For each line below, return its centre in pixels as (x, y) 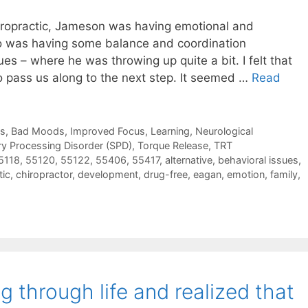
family (284, 175)
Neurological (224, 131)
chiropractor (44, 175)
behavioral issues (258, 160)
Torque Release (173, 146)
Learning (170, 131)
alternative (188, 160)
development (108, 175)
